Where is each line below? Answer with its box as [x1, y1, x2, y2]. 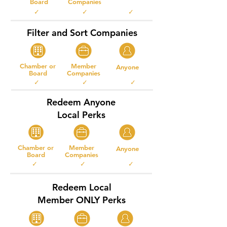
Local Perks [57, 109, 105, 121]
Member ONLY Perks [37, 194, 126, 206]
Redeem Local [52, 181, 111, 193]
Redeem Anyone [47, 96, 116, 108]
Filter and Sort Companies [26, 27, 137, 39]
